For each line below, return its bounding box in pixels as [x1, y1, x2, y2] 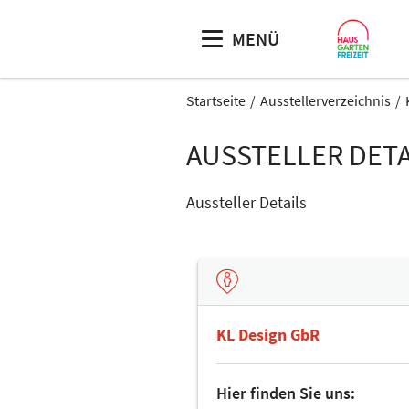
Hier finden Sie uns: [216, 382, 355, 404]
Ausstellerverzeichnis [260, 91, 391, 110]
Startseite [186, 91, 246, 110]
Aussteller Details [186, 192, 307, 213]
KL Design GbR [216, 323, 320, 345]
